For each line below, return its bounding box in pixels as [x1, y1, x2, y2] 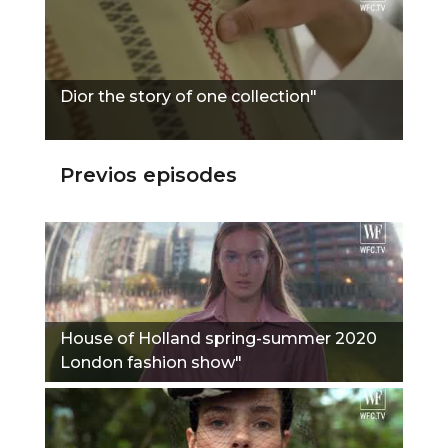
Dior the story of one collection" [60, 86, 317, 106]
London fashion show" [60, 352, 242, 372]
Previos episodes [60, 162, 237, 187]
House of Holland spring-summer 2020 [60, 328, 377, 348]
